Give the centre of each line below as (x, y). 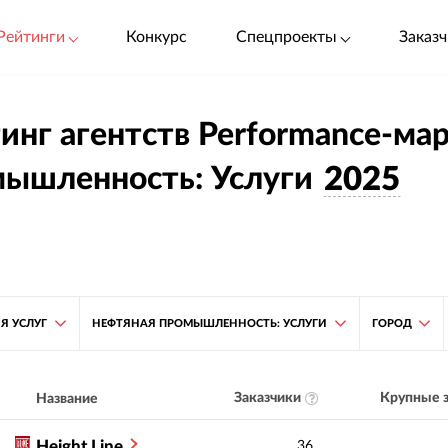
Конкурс (156, 36)
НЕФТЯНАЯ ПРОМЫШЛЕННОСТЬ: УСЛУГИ (209, 323)
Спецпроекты (287, 36)
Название (67, 398)
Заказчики (267, 398)
